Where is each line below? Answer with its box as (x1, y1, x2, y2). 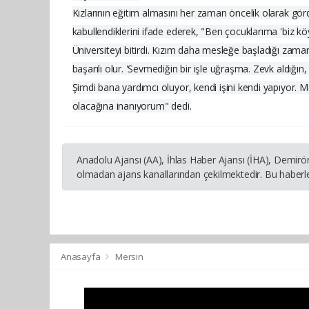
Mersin (114, 250, 143, 263)
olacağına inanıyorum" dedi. (72, 99, 192, 113)
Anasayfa (61, 250, 103, 263)
